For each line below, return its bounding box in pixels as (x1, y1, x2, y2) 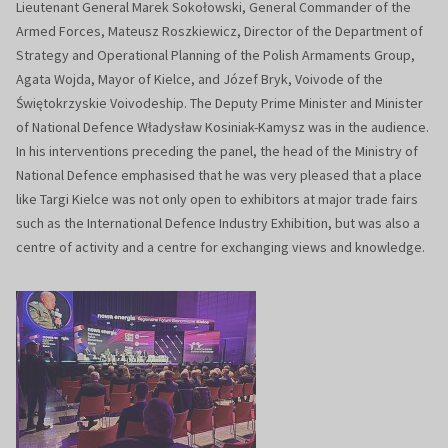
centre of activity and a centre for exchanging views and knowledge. (16, 238, 428, 257)
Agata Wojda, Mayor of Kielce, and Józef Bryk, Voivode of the (16, 70, 383, 89)
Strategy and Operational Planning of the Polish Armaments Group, (16, 46, 415, 65)
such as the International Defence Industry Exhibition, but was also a (16, 214, 420, 233)
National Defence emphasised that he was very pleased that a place (16, 166, 422, 185)
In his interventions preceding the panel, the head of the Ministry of (16, 142, 418, 161)
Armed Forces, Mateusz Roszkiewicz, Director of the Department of (16, 22, 423, 41)
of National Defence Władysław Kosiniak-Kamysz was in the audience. (16, 118, 429, 137)
